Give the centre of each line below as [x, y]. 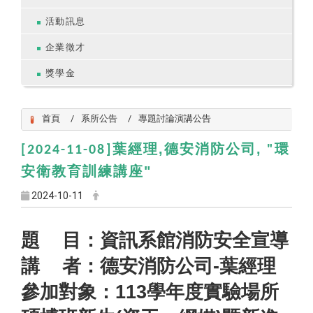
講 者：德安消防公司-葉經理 [148, 267]
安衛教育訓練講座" [87, 170]
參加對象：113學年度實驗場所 [150, 292]
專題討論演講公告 [175, 119]
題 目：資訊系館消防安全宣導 [155, 241]
